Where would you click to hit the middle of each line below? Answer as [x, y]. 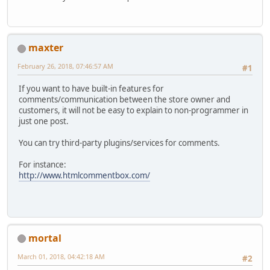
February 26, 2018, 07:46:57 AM [65, 66]
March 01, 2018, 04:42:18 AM [61, 256]
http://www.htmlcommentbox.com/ [84, 176]
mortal [45, 238]
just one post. [44, 121]
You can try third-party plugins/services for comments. [119, 143]
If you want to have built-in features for [91, 89]
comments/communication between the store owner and [124, 100]
